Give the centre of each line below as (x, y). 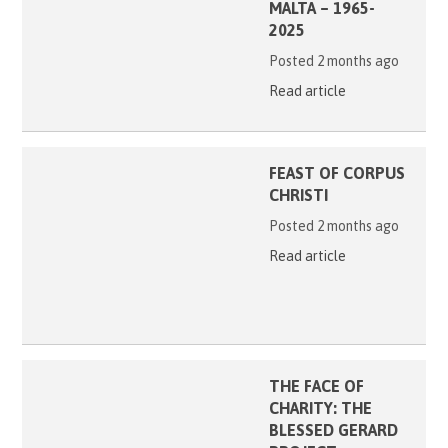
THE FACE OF (316, 386)
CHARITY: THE (320, 408)
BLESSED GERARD (333, 430)
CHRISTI (298, 195)
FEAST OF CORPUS (336, 173)
